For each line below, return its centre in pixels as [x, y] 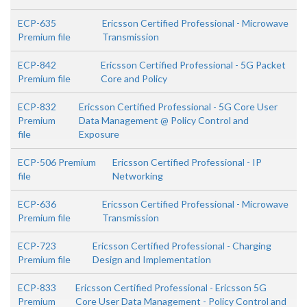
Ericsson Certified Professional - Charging [182, 246]
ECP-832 [37, 107]
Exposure [99, 134]
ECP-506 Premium [57, 162]
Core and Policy [134, 78]
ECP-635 [37, 23]
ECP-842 [37, 65]
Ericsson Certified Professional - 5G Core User [178, 107]
